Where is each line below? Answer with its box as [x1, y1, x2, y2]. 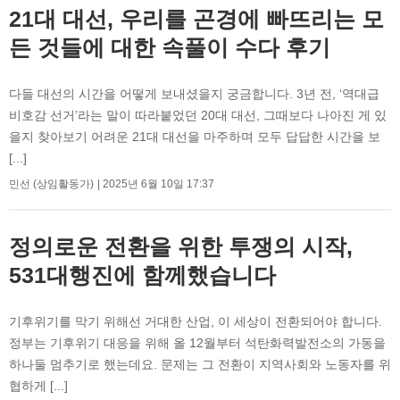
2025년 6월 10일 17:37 [103, 177, 214, 190]
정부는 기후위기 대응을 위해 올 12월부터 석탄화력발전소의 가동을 [9, 335, 386, 350]
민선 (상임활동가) [9, 177, 94, 190]
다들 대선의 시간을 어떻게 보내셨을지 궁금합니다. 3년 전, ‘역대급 [9, 86, 379, 101]
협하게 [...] [9, 378, 68, 393]
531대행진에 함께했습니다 [9, 262, 276, 287]
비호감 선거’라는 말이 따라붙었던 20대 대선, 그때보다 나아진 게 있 [9, 107, 387, 122]
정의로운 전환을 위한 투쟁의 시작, [9, 233, 353, 259]
